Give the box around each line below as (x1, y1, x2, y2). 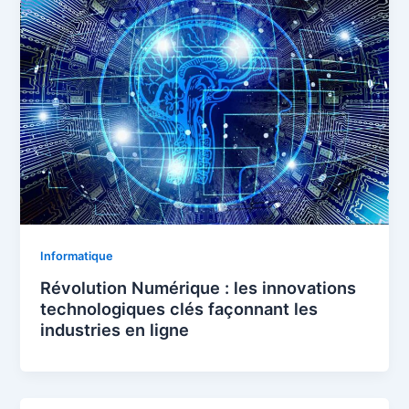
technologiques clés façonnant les (40, 299, 319, 320)
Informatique (40, 248, 114, 263)
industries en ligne (40, 320, 190, 341)
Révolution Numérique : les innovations (40, 278, 357, 299)
